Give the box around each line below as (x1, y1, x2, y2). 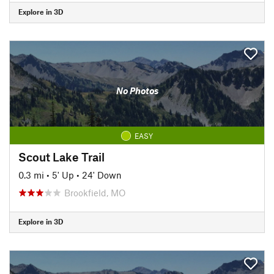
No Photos (116, 85, 158, 96)
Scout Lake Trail (18, 149, 105, 164)
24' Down (82, 169, 122, 180)
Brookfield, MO (64, 187, 126, 198)
